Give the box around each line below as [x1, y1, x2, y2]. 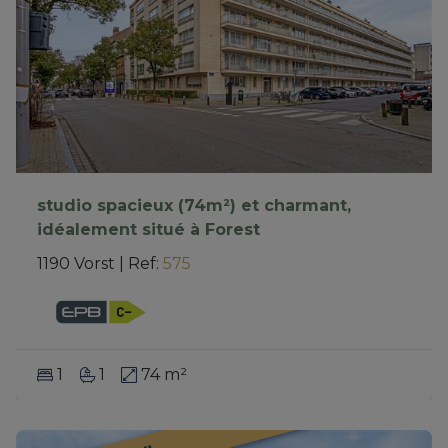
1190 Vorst [36, 254, 115, 274]
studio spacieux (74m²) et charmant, [36, 196, 351, 216]
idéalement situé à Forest [36, 220, 260, 240]
